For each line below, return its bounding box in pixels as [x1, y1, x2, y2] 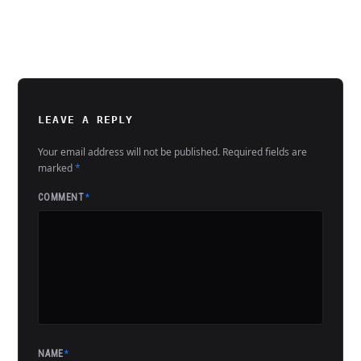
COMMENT [38, 192, 88, 204]
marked [38, 161, 76, 176]
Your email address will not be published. [38, 145, 221, 160]
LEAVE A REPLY [38, 113, 133, 126]
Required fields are [222, 145, 308, 160]
